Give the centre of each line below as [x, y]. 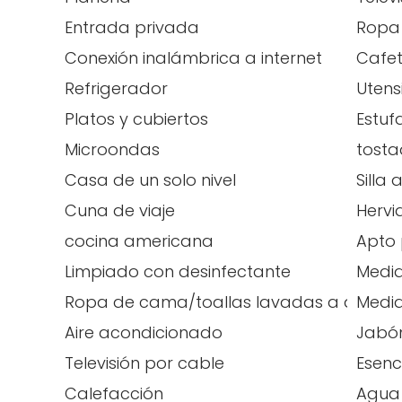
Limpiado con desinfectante [178, 271]
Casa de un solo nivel [150, 180]
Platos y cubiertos [136, 119]
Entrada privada [132, 27]
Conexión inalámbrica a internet [193, 58]
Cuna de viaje [120, 210]
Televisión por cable [144, 363]
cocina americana [139, 241]
